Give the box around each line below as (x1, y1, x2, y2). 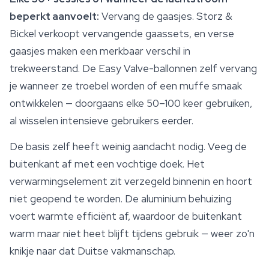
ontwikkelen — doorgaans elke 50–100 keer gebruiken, (10, 97, 252, 110)
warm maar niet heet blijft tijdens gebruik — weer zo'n (10, 227, 255, 241)
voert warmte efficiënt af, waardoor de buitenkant (10, 210, 242, 223)
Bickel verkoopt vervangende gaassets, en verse (10, 27, 234, 41)
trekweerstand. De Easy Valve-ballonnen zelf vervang (10, 62, 257, 76)
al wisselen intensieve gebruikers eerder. (10, 114, 193, 128)
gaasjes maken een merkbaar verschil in (10, 44, 190, 58)
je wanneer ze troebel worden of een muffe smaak (10, 79, 242, 93)
